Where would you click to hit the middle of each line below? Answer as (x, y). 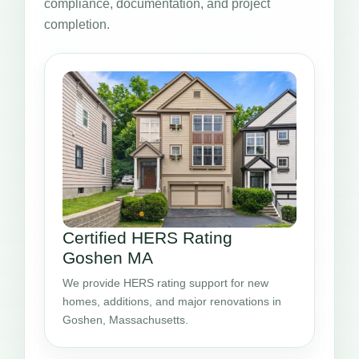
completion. (77, 24)
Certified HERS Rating (147, 237)
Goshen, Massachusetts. (125, 319)
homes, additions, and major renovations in (172, 301)
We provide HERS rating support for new (165, 282)
